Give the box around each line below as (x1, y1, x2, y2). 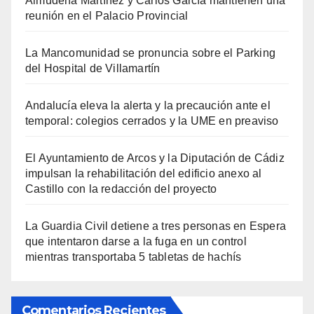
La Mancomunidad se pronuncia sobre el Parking (25, 47, 276, 60)
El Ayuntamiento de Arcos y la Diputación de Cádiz (25, 152, 285, 165)
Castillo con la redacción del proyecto (25, 183, 217, 196)
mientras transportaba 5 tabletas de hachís (25, 251, 242, 264)
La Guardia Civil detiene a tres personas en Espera (25, 220, 287, 233)
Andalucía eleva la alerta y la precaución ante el (25, 100, 271, 112)
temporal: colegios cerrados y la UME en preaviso (25, 115, 279, 128)
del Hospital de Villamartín (25, 62, 161, 75)
